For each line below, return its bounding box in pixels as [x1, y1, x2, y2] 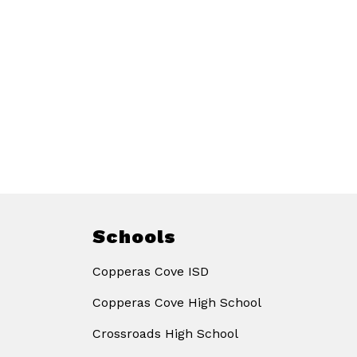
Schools [92, 226, 176, 249]
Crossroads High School [92, 326, 238, 342]
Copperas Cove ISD [92, 264, 209, 280]
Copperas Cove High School [92, 295, 261, 311]
